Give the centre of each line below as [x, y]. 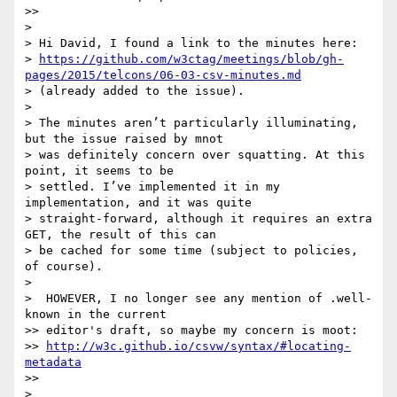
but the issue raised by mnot [124, 139]
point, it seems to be [99, 171]
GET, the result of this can [121, 235]
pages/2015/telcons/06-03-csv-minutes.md [163, 75]
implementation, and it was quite [138, 203]
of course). [64, 267]
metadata [53, 362]
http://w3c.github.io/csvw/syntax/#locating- [198, 346]
